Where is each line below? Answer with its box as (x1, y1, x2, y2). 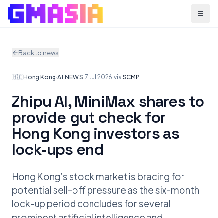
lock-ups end (12, 139, 104, 159)
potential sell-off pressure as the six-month (12, 183, 199, 196)
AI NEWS (57, 73, 84, 81)
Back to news (18, 48, 59, 56)
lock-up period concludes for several (12, 197, 171, 209)
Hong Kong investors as (12, 123, 180, 143)
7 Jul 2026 (85, 73, 113, 81)
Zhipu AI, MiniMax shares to (12, 91, 204, 111)
